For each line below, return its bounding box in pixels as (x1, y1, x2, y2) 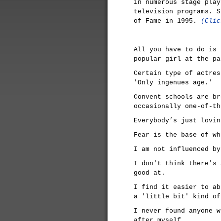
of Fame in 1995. (134, 17, 201, 25)
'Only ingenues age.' (134, 79, 213, 86)
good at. (134, 169, 165, 177)
